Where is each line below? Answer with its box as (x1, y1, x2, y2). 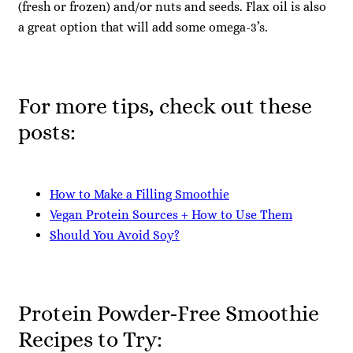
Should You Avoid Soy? (50, 227, 180, 243)
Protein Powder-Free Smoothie (18, 300, 319, 327)
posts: (18, 118, 76, 145)
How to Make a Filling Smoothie (50, 186, 229, 202)
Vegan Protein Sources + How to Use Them (50, 206, 292, 222)
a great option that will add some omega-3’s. (18, 20, 268, 35)
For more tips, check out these (18, 92, 312, 119)
